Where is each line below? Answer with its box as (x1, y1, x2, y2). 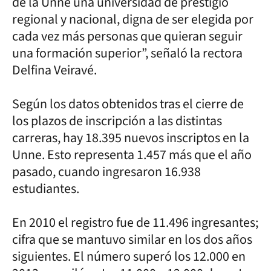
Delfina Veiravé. (12, 60, 97, 80)
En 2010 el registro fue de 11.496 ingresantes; (12, 212, 258, 232)
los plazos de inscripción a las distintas (12, 111, 222, 131)
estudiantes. (12, 178, 79, 198)
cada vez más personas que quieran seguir (12, 26, 243, 46)
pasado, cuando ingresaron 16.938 (12, 162, 201, 181)
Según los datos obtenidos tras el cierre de (12, 94, 244, 114)
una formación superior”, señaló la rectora (12, 43, 243, 63)
